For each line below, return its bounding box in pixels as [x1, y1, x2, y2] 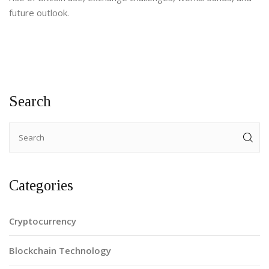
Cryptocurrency [9, 215, 76, 228]
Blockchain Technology [9, 244, 111, 257]
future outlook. [9, 7, 69, 19]
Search [9, 93, 51, 110]
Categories [9, 177, 73, 194]
